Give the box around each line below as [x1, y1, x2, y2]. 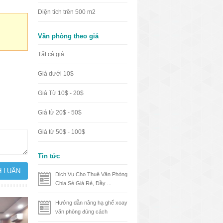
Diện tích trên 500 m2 [38, 8, 96, 15]
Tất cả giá [38, 51, 64, 58]
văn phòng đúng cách [55, 209, 108, 215]
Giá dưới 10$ [38, 70, 74, 77]
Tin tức [38, 152, 60, 160]
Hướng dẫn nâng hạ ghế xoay [55, 200, 127, 206]
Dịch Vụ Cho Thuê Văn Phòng [55, 171, 127, 177]
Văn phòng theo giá [38, 32, 99, 40]
